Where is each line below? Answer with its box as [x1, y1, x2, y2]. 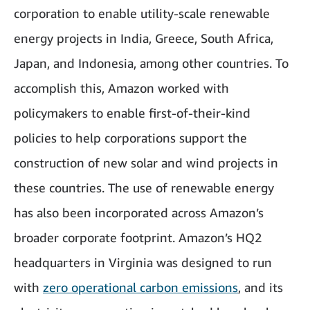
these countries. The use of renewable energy [14, 179, 274, 195]
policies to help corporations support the [14, 129, 247, 145]
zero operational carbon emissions [43, 279, 238, 295]
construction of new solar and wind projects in [14, 154, 278, 170]
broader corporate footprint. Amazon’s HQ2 [14, 229, 262, 245]
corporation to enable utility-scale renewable [14, 5, 270, 21]
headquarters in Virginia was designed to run [14, 254, 272, 270]
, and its [238, 279, 283, 295]
